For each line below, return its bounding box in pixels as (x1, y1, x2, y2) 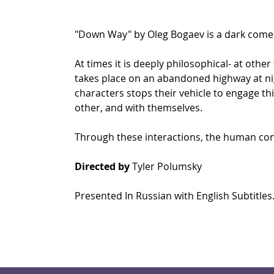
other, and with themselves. (74, 101, 205, 115)
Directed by (74, 160, 130, 174)
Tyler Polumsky (129, 160, 202, 174)
